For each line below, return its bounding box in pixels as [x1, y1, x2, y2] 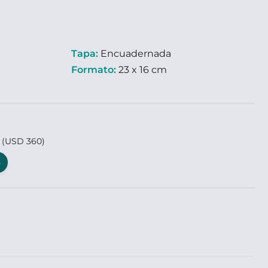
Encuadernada [98, 48, 171, 59]
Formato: [71, 64, 116, 75]
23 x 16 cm [116, 64, 167, 75]
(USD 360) [2, 136, 45, 147]
